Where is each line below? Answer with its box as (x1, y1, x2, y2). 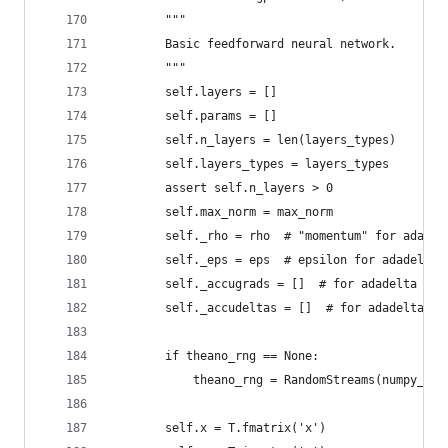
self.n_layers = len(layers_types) (109, 133, 396, 147)
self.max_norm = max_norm (109, 205, 333, 219)
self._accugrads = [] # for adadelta (109, 277, 417, 291)
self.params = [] (109, 109, 277, 123)
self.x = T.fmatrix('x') (109, 421, 326, 435)
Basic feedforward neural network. (109, 37, 396, 51)
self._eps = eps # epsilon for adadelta (109, 253, 438, 267)
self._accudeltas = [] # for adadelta (109, 301, 424, 315)
